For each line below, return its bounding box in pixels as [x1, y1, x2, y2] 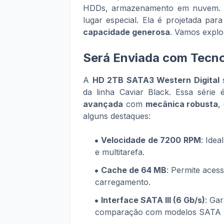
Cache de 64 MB [101, 165, 166, 175]
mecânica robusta [145, 99, 218, 109]
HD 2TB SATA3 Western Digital [92, 75, 219, 85]
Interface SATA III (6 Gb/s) [101, 195, 205, 205]
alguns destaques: [83, 111, 150, 121]
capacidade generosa [83, 27, 170, 37]
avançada [83, 99, 123, 109]
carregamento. [95, 177, 150, 187]
